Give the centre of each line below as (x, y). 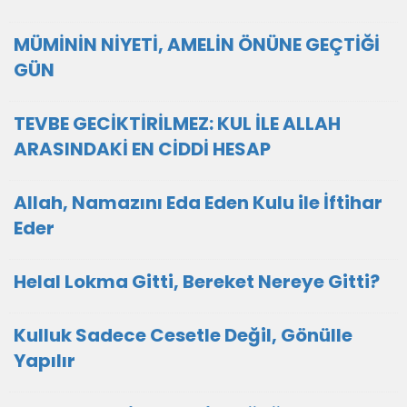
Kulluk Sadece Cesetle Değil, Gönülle (183, 335)
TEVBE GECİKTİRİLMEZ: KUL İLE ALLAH (177, 124)
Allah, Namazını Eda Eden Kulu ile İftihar (198, 203)
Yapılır (45, 361)
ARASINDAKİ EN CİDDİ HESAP (142, 149)
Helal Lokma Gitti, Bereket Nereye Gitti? (197, 282)
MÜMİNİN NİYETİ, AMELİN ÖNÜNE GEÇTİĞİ (197, 45)
